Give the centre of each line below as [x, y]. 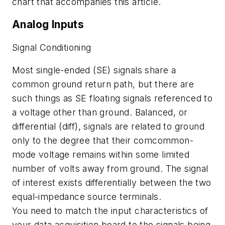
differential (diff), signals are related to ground [108, 127]
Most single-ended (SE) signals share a [94, 70]
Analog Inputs [48, 25]
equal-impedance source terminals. [87, 197]
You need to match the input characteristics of [110, 211]
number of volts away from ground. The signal [110, 169]
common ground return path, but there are [103, 84]
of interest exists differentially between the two [112, 183]
